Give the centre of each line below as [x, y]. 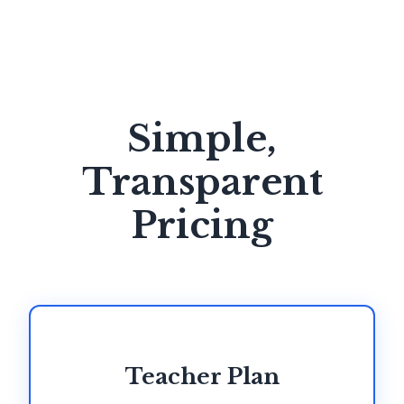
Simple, [202, 139]
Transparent [202, 183]
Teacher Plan [202, 377]
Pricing [202, 226]
